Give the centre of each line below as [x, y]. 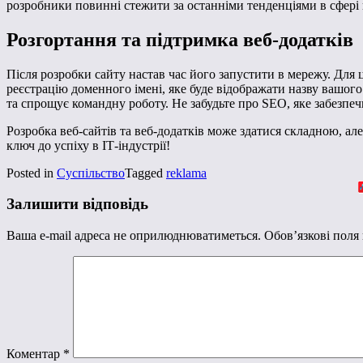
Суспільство [91, 173]
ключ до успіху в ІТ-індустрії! [88, 145]
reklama [186, 173]
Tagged [145, 173]
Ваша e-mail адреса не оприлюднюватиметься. [134, 236]
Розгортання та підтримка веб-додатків [180, 39]
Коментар [35, 354]
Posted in [32, 173]
